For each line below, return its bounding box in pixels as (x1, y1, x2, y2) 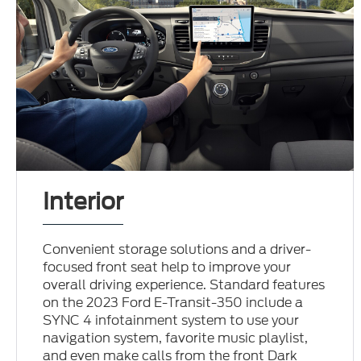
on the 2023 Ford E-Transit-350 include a (43, 293, 304, 312)
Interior (43, 187, 124, 215)
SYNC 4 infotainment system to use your (43, 310, 300, 330)
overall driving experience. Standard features (43, 275, 326, 294)
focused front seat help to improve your (43, 257, 292, 276)
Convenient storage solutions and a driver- (43, 239, 312, 259)
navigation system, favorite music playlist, (43, 328, 309, 347)
